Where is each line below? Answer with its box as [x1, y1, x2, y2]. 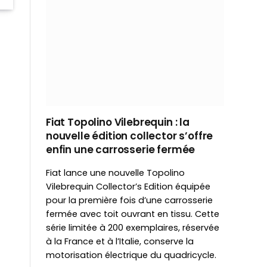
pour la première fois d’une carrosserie [46, 194, 213, 206]
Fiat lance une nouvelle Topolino [46, 166, 185, 179]
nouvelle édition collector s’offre [46, 128, 213, 143]
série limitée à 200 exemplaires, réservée [46, 221, 219, 234]
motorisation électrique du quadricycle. [46, 249, 216, 261]
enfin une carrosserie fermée [46, 142, 195, 157]
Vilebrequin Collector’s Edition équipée [46, 180, 210, 193]
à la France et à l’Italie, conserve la [46, 235, 194, 247]
